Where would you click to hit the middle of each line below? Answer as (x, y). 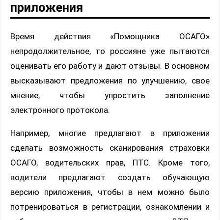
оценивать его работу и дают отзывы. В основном (110, 66)
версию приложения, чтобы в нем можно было (110, 192)
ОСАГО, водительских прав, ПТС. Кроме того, (110, 163)
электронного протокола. (60, 110)
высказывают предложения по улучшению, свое (110, 81)
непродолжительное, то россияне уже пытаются (110, 51)
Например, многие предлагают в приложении (110, 133)
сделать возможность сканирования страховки (110, 148)
